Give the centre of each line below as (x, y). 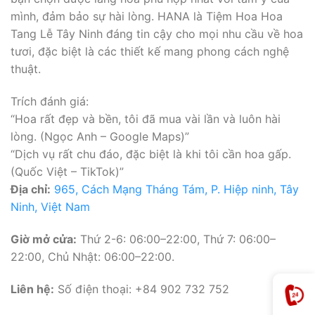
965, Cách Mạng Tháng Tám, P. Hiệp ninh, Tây (176, 189)
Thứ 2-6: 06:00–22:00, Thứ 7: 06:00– (176, 239)
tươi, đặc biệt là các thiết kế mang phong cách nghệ (150, 52)
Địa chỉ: (31, 189)
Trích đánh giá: (50, 102)
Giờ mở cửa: (44, 239)
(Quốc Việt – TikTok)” (67, 172)
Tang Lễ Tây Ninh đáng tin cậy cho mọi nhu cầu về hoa (157, 34)
